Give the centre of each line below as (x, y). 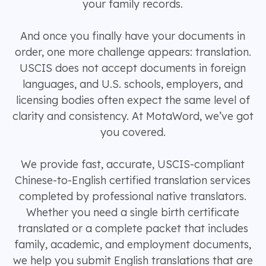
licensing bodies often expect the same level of (133, 100)
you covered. (133, 132)
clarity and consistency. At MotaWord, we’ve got (133, 116)
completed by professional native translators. (133, 196)
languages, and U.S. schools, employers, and (133, 84)
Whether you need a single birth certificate (133, 212)
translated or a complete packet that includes (133, 228)
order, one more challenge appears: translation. (133, 52)
